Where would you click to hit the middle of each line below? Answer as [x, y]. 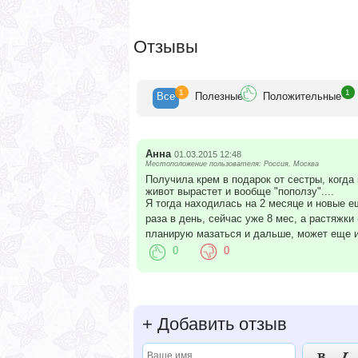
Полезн [212, 96]
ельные [323, 96]
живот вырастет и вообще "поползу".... [239, 191]
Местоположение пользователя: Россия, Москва [232, 163]
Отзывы [166, 47]
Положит [284, 96]
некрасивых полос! [190, 10]
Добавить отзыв [220, 324]
